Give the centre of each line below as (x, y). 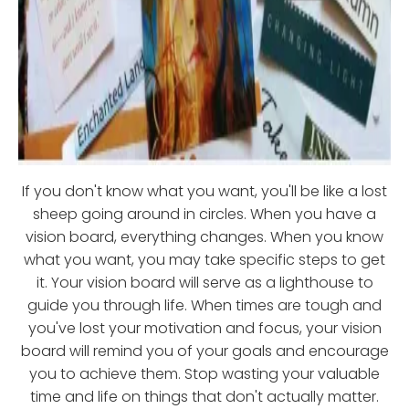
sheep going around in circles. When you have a (204, 214)
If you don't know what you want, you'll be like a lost (204, 191)
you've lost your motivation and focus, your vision (204, 328)
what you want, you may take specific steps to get (204, 259)
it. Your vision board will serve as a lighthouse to (204, 282)
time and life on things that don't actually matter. (204, 396)
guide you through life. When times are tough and (204, 305)
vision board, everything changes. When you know (204, 236)
